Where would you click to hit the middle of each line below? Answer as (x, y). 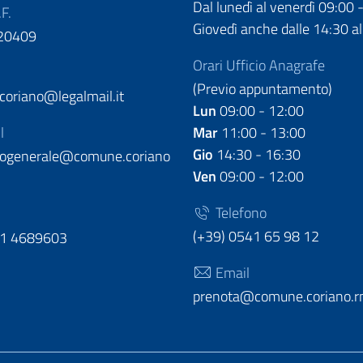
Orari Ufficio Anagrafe (259, 65)
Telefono (239, 213)
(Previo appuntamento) (263, 89)
